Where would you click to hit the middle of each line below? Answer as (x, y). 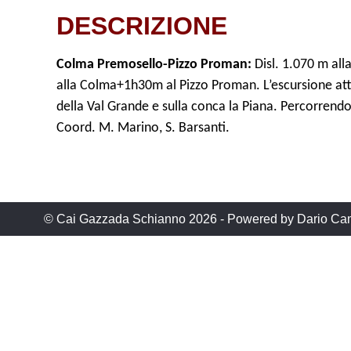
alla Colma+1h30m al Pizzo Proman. (158, 86)
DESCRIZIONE (142, 26)
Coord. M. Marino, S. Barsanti (141, 128)
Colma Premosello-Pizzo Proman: (154, 65)
